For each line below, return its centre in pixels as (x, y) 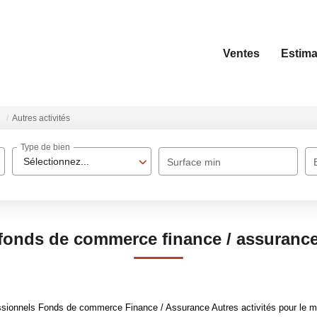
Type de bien (46, 148)
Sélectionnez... (57, 161)
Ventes (241, 53)
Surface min (194, 162)
